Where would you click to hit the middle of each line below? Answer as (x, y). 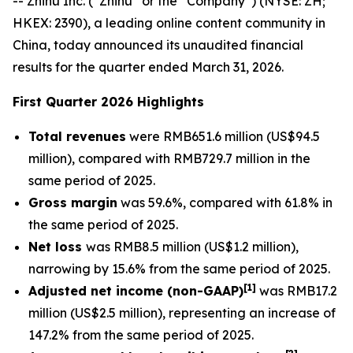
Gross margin (73, 203)
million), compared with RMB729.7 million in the (169, 158)
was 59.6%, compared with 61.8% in (225, 203)
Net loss (57, 247)
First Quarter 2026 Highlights (108, 102)
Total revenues (77, 136)
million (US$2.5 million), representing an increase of (182, 313)
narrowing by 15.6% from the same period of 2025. (179, 269)
